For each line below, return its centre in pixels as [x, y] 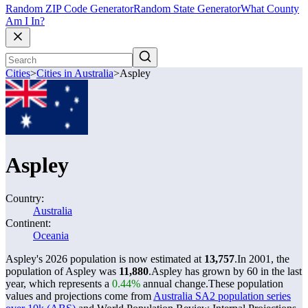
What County [270, 9]
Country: [25, 198]
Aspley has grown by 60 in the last [227, 271]
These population [246, 284]
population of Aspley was [62, 271]
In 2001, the [263, 259]
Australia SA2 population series [222, 296]
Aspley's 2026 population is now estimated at [105, 259]
